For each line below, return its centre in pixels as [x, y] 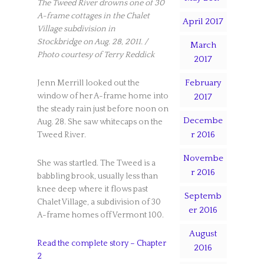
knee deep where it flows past [92, 189]
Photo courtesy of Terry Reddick [95, 55]
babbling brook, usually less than [97, 176]
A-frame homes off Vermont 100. [100, 215]
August [203, 234]
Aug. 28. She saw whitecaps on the [100, 122]
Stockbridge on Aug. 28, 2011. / [92, 42]
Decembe [203, 121]
